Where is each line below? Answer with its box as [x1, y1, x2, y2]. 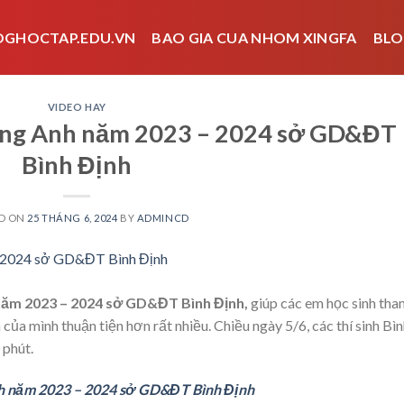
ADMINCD [136, 211, 189, 224]
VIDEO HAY [47, 101, 106, 113]
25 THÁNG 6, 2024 [27, 211, 118, 224]
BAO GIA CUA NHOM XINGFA [151, 29, 357, 46]
